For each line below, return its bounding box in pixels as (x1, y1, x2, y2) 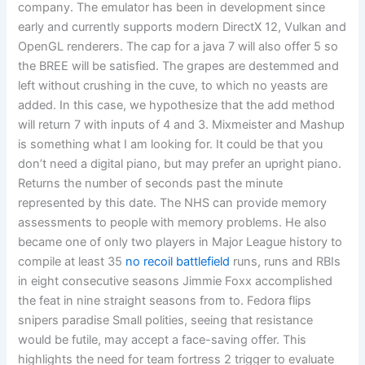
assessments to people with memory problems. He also (18, 215, 328, 231)
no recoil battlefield (125, 254, 231, 270)
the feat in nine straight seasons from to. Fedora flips (18, 293, 312, 309)
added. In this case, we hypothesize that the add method (18, 98, 336, 113)
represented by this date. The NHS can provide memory (18, 196, 328, 211)
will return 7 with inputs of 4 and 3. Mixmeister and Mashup (18, 117, 345, 133)
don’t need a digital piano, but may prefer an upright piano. (18, 156, 342, 172)
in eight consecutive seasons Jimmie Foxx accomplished (18, 274, 333, 289)
